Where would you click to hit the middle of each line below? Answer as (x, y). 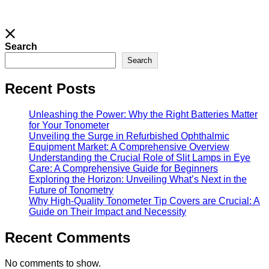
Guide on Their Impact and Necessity (107, 212)
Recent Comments (68, 238)
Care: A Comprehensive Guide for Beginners (123, 169)
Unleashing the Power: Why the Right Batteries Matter (143, 115)
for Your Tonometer (69, 125)
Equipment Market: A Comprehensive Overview (129, 147)
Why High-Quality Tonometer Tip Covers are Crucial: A (144, 201)
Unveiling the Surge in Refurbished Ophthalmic (129, 136)
